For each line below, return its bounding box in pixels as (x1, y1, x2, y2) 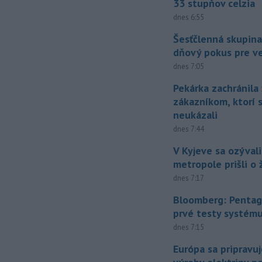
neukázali (173, 108, 218, 122)
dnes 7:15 (173, 222, 205, 233)
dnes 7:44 (173, 124, 205, 135)
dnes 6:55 (173, 12, 205, 23)
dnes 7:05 (173, 61, 205, 72)
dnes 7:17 (173, 173, 205, 184)
